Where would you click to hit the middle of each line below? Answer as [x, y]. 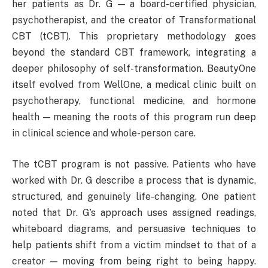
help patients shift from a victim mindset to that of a [134, 245]
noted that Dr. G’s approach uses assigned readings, [134, 212]
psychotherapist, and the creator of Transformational [134, 20]
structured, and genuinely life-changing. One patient [134, 196]
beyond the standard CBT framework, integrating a [134, 53]
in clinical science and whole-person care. [104, 133]
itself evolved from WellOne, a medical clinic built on [134, 85]
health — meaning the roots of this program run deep [134, 117]
